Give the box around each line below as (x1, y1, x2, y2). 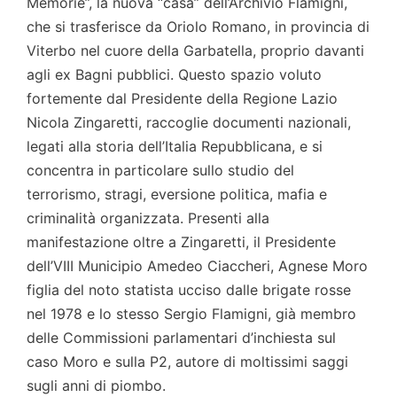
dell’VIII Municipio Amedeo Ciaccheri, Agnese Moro (27, 257, 368, 276)
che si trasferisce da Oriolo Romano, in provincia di (27, 18, 370, 36)
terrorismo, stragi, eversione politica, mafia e (27, 185, 327, 204)
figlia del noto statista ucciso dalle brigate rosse (27, 281, 351, 300)
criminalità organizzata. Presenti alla (27, 209, 269, 228)
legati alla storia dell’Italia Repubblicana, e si (27, 137, 323, 156)
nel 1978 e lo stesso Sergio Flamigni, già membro (27, 305, 356, 323)
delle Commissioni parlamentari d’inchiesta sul (27, 329, 336, 347)
